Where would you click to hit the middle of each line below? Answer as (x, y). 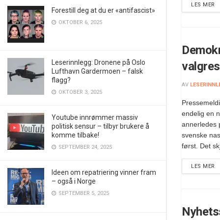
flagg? (61, 80)
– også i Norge (74, 181)
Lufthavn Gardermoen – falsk (97, 71)
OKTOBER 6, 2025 (80, 22)
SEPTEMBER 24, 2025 (84, 147)
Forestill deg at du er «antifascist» (103, 10)
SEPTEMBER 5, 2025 (83, 193)
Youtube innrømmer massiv (95, 117)
